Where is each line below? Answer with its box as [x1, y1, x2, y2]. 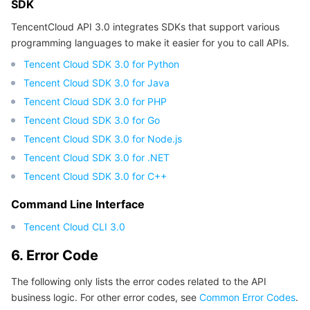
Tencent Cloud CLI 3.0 [24, 221, 125, 232]
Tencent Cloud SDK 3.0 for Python [24, 58, 179, 70]
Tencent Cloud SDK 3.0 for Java [24, 77, 170, 89]
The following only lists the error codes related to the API [11, 275, 266, 287]
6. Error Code [11, 247, 98, 264]
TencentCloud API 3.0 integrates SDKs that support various [11, 21, 280, 33]
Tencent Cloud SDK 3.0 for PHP [24, 95, 167, 107]
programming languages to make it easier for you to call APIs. [11, 37, 289, 48]
